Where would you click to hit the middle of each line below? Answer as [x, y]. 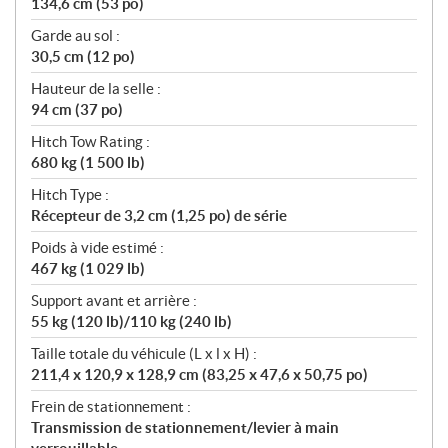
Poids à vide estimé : [97, 247]
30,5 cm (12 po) [83, 56]
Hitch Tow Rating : [90, 141]
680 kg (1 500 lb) [88, 162]
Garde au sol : [75, 35]
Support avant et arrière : [114, 300]
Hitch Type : [70, 194]
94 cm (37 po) [77, 109]
